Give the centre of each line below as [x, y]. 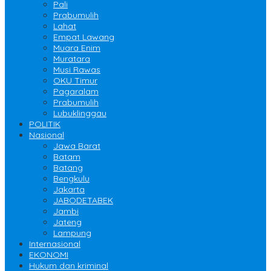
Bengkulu [71, 179]
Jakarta [69, 190]
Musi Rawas [77, 70]
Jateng [67, 222]
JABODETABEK [83, 201]
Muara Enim [77, 48]
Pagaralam [76, 92]
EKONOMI [49, 255]
